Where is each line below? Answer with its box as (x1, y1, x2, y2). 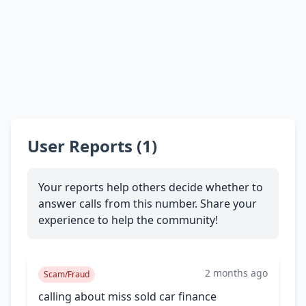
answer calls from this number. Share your (38, 195, 257, 211)
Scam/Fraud (44, 268, 89, 280)
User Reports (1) (27, 134, 157, 157)
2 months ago (205, 266, 268, 279)
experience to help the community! (38, 212, 218, 227)
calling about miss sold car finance (38, 288, 217, 304)
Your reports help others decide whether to (38, 179, 263, 195)
